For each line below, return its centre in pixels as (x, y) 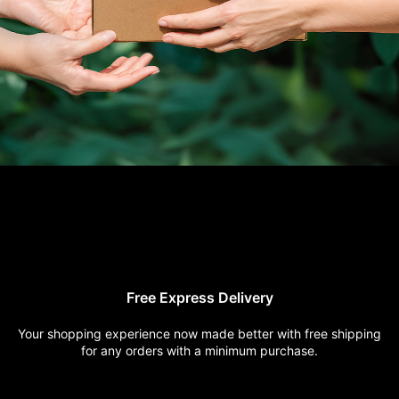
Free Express (172, 297)
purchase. (289, 350)
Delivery (245, 297)
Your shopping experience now (110, 333)
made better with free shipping (291, 333)
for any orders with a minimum (171, 350)
